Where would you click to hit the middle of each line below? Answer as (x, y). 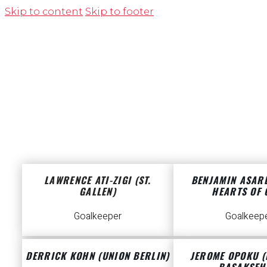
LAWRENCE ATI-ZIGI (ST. (98, 180)
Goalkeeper (98, 217)
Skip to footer (119, 12)
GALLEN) (98, 192)
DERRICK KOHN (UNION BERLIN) (98, 255)
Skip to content (44, 12)
